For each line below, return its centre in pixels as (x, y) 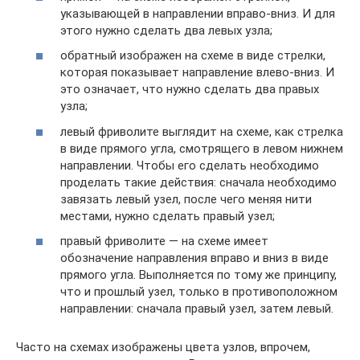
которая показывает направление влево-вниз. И (197, 72)
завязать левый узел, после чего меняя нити (186, 199)
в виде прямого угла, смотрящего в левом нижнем (202, 148)
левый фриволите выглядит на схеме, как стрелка (202, 131)
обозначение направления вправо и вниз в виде (194, 258)
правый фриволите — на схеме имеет (164, 241)
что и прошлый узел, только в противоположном (199, 292)
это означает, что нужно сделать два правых (190, 89)
